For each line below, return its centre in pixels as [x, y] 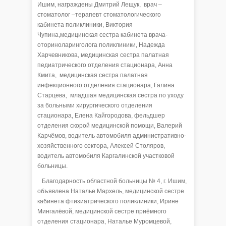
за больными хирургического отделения [95, 105]
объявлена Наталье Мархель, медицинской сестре [111, 191]
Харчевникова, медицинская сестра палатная [103, 55]
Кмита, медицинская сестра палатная [93, 75]
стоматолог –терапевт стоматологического [99, 14]
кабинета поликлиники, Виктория [85, 24]
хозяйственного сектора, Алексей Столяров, [101, 146]
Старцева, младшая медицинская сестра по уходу [110, 95]
